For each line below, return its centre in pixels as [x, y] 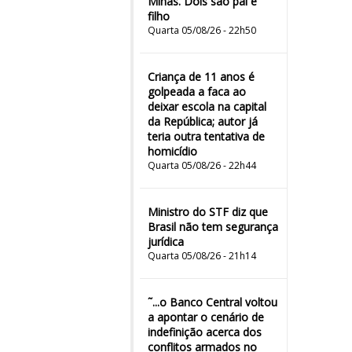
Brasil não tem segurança [213, 227]
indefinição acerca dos [205, 332]
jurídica [166, 242]
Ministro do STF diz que [208, 212]
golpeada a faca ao [197, 92]
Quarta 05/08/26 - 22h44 [202, 165]
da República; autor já [203, 121]
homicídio [172, 151]
